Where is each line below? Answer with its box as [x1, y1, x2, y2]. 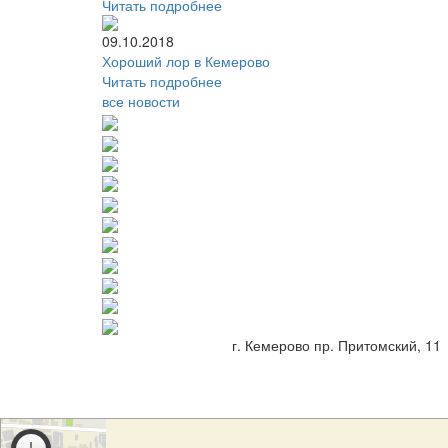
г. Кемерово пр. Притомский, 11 [231, 334, 441, 355]
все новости [102, 91, 180, 111]
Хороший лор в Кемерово [102, 51, 270, 71]
